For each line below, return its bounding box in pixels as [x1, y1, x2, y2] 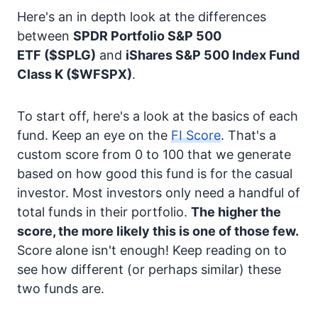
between [17, 28, 73, 43]
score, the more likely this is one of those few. [17, 224, 299, 238]
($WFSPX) [66, 67, 132, 82]
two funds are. [17, 281, 104, 296]
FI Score [171, 128, 221, 143]
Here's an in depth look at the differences [17, 9, 266, 24]
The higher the [191, 204, 281, 219]
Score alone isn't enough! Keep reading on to [17, 243, 287, 258]
